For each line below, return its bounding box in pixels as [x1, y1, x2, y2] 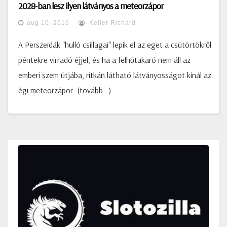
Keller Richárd [87, 19, 136, 26]
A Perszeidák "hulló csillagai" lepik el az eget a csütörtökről [18, 40, 211, 50]
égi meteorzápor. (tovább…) [18, 85, 111, 95]
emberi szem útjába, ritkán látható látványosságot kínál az [18, 70, 211, 80]
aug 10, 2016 [27, 19, 69, 26]
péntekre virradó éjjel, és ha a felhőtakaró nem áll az [18, 55, 191, 65]
